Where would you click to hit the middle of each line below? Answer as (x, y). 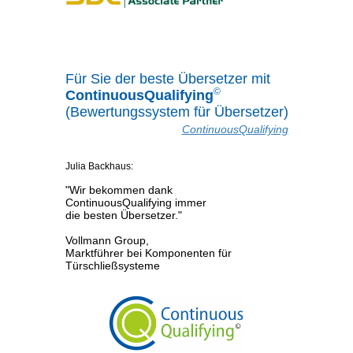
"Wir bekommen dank (119, 190)
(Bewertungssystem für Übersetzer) (176, 112)
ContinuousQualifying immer (136, 203)
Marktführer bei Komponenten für (148, 253)
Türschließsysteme (112, 266)
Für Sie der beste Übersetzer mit (167, 79)
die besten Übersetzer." (123, 216)
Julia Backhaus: (99, 167)
